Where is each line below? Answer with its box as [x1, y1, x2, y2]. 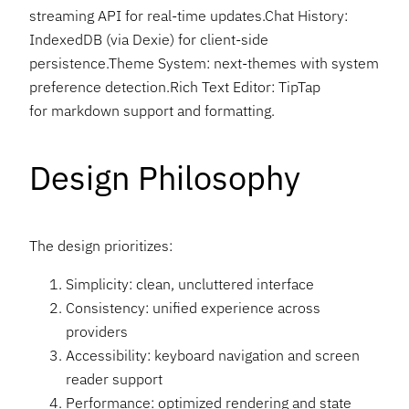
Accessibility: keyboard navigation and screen [66, 344, 360, 364]
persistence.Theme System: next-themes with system [29, 52, 379, 72]
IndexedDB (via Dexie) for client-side [29, 28, 268, 48]
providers [66, 320, 128, 341]
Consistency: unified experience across [66, 297, 320, 317]
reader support [66, 368, 163, 388]
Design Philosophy [29, 155, 300, 199]
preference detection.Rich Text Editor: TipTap [29, 76, 320, 96]
